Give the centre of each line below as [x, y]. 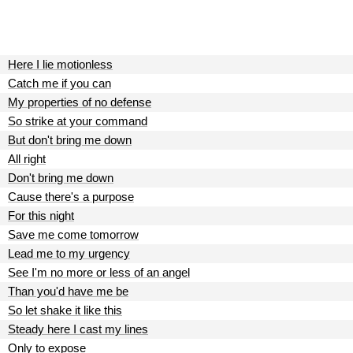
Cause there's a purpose [71, 197]
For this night [41, 216]
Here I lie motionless [60, 64]
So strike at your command [78, 121]
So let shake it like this [65, 310]
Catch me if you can [59, 83]
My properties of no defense [80, 102]
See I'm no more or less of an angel [99, 272]
